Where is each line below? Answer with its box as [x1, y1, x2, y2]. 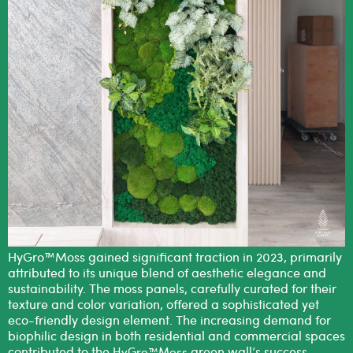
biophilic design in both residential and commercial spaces [8, 327, 345, 344]
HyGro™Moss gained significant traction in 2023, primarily [8, 248, 342, 265]
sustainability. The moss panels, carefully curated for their [8, 280, 336, 296]
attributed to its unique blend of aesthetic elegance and [8, 264, 326, 281]
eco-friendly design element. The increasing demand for [8, 311, 331, 328]
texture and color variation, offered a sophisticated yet [8, 295, 319, 312]
